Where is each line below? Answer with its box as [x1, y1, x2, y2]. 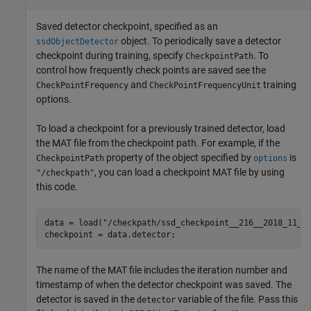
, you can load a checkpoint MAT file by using [94, 167, 285, 178]
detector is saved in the [36, 294, 137, 305]
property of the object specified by [104, 152, 253, 164]
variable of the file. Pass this [176, 294, 298, 305]
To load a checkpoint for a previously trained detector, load [36, 123, 285, 135]
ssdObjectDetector [36, 37, 119, 47]
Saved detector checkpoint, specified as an [36, 21, 218, 33]
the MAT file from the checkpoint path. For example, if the [36, 137, 280, 149]
